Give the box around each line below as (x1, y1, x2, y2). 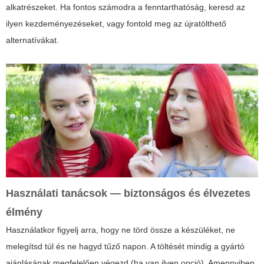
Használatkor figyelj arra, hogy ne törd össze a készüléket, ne (6, 225, 235, 235)
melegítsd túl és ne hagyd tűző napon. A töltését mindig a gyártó (6, 241, 245, 251)
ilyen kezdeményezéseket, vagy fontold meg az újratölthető (6, 19, 226, 29)
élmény (6, 206, 42, 218)
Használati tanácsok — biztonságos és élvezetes (6, 187, 250, 199)
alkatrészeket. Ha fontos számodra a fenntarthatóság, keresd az (6, 2, 245, 12)
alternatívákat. (6, 35, 59, 45)
